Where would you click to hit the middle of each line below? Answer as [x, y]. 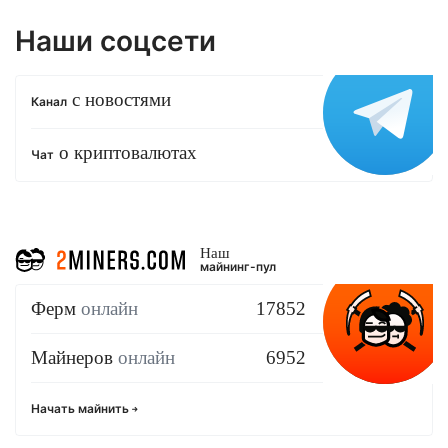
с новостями [119, 99]
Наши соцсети [115, 41]
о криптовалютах [125, 152]
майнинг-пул [238, 266]
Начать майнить [81, 408]
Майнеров [74, 357]
